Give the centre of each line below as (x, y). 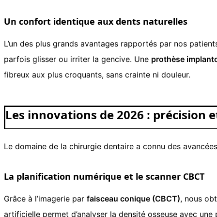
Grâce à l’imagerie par (45, 198)
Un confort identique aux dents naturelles (96, 21)
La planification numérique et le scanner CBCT (104, 176)
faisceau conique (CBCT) (133, 198)
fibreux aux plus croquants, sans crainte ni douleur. (97, 74)
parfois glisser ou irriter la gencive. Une (77, 59)
